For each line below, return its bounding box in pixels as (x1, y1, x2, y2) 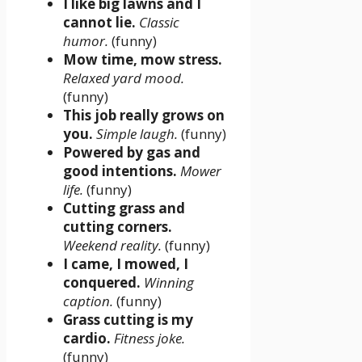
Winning (144, 273, 194, 293)
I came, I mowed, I (63, 255, 188, 274)
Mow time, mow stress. (63, 50, 222, 69)
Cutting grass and (63, 199, 185, 218)
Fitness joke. (114, 329, 185, 348)
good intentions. (63, 162, 177, 181)
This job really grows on (63, 106, 225, 125)
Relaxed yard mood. (63, 69, 184, 88)
